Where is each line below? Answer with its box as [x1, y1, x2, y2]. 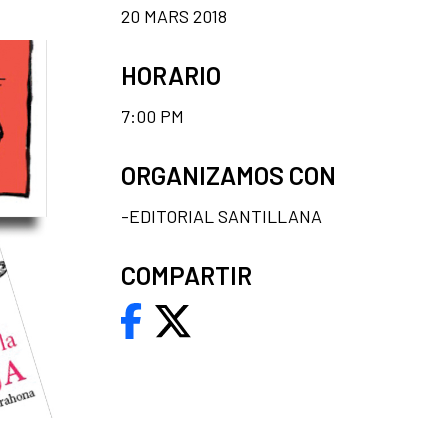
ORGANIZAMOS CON [121, 160, 336, 190]
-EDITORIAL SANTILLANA [121, 205, 322, 227]
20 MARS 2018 [121, 5, 227, 27]
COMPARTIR [121, 260, 252, 290]
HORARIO [121, 60, 221, 90]
